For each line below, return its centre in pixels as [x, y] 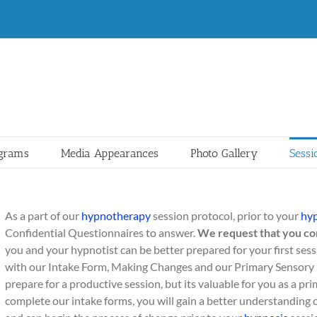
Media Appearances [109, 153]
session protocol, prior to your [226, 215]
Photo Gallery [224, 153]
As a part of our [43, 215]
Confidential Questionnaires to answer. [101, 232]
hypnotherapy [116, 215]
